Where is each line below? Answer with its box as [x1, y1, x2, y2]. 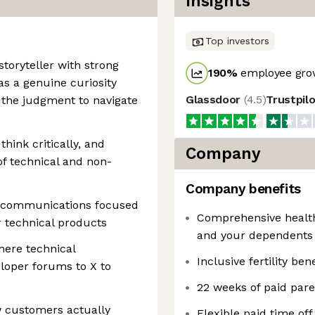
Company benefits [186, 181, 301, 197]
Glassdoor [186, 93, 244, 106]
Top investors [205, 35, 269, 46]
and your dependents [197, 229, 313, 242]
